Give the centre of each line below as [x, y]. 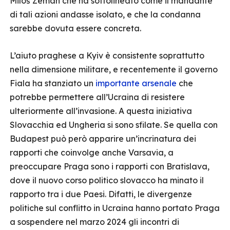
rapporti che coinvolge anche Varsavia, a [92, 152]
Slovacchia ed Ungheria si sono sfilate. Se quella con [114, 125]
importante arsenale [136, 83]
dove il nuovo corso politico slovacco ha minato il [107, 180]
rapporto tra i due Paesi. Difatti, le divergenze [101, 194]
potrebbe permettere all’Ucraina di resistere [97, 97]
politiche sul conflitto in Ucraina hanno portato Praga [115, 208]
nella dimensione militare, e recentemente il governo [114, 69]
